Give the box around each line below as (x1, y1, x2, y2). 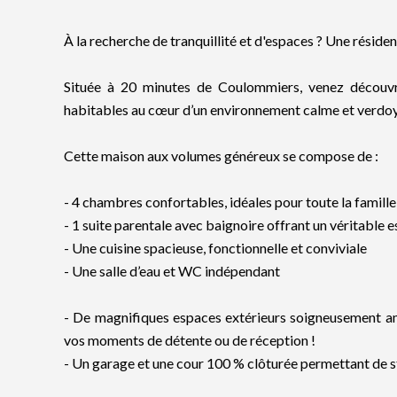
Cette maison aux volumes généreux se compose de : (64, 147, 378, 164)
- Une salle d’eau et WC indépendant (64, 262, 280, 279)
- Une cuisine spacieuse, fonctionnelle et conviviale (64, 239, 367, 256)
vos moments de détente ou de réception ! (64, 331, 315, 348)
